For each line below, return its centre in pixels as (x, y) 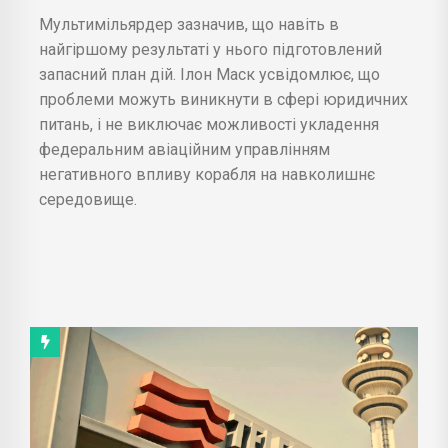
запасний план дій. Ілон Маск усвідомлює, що (209, 74)
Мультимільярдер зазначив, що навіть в (189, 24)
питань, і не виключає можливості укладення (209, 124)
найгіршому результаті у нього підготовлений (210, 49)
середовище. (88, 199)
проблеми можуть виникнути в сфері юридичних (223, 99)
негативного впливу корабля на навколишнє (207, 174)
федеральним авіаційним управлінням (184, 149)
